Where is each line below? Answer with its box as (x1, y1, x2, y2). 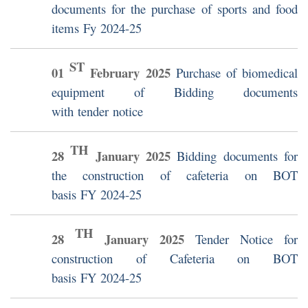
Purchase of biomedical (175, 64, 298, 82)
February (90, 63, 140, 82)
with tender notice (52, 102, 143, 120)
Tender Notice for (195, 230, 298, 248)
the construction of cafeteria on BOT (52, 166, 298, 184)
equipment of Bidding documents (52, 83, 298, 101)
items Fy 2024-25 (52, 19, 142, 37)
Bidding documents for (177, 147, 298, 165)
